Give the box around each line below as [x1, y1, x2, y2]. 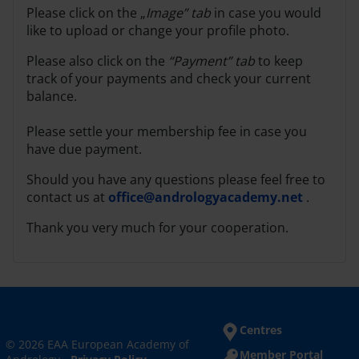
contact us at [26, 188, 108, 206]
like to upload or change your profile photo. [26, 21, 289, 39]
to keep [255, 51, 303, 70]
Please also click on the [26, 51, 168, 70]
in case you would [211, 3, 321, 22]
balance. [26, 87, 77, 105]
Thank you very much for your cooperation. [26, 218, 288, 236]
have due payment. [26, 139, 142, 158]
